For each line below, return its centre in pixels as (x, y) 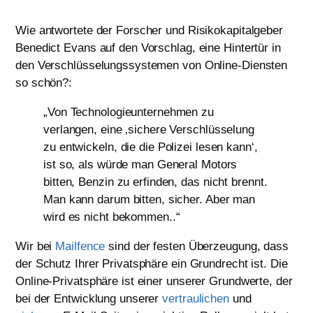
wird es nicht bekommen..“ (112, 217)
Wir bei (36, 246)
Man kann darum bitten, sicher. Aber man (150, 199)
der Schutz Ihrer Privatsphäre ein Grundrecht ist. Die (152, 263)
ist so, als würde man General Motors (140, 164)
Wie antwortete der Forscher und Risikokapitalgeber (149, 30)
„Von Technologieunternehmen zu (129, 112)
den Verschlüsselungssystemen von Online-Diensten (152, 65)
